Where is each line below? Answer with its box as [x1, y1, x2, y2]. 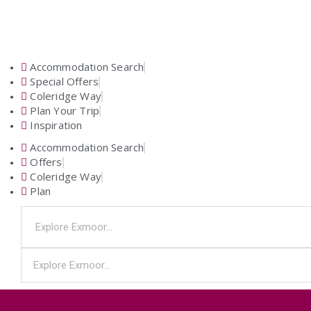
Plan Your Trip [30, 103, 100, 117]
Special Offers [30, 74, 99, 88]
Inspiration [30, 118, 83, 132]
